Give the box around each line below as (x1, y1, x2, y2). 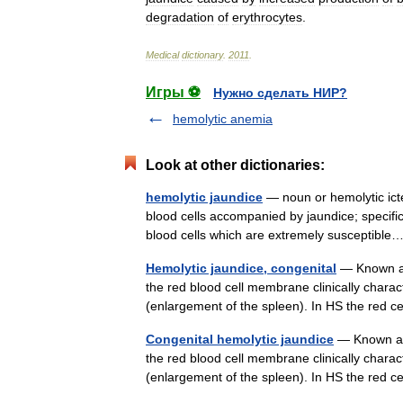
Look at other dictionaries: (146, 157, 325, 173)
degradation (146, 10, 214, 24)
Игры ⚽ (146, 85, 201, 100)
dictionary (182, 49, 223, 60)
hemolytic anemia (173, 112, 273, 126)
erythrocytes (232, 10, 302, 24)
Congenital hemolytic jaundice (146, 332, 334, 346)
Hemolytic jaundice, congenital (146, 261, 336, 275)
